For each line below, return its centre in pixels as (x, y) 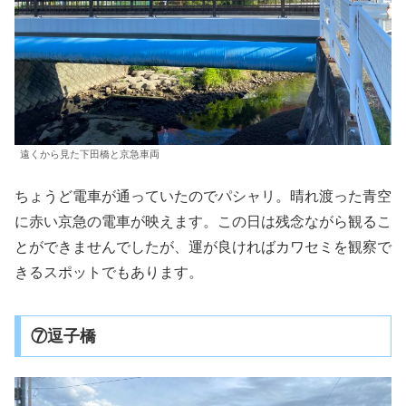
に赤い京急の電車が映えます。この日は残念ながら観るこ (203, 221)
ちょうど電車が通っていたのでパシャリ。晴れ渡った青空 (203, 196)
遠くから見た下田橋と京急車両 (90, 155)
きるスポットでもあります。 (109, 272)
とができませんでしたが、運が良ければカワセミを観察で (203, 246)
